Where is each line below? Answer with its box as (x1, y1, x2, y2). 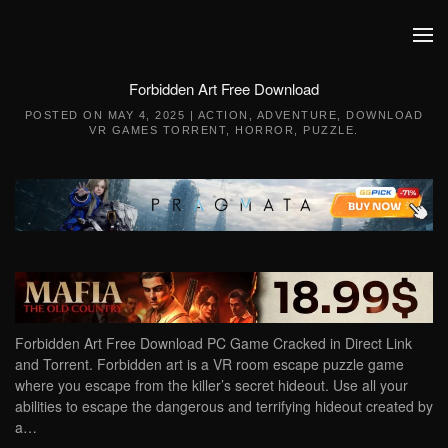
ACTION (197, 109, 249, 121)
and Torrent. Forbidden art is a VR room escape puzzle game (15, 354, 404, 375)
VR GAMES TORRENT (89, 124, 227, 136)
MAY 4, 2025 (107, 109, 186, 121)
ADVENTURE (256, 109, 338, 121)
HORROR (235, 124, 295, 136)
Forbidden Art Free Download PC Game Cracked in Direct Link (15, 333, 412, 354)
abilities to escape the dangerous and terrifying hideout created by (15, 396, 433, 417)
